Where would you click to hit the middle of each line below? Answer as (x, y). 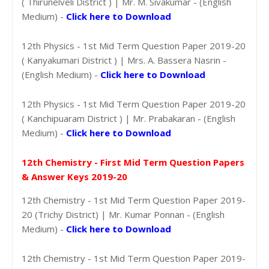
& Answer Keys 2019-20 (74, 176)
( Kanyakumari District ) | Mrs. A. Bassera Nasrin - (124, 60)
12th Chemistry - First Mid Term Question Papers (133, 162)
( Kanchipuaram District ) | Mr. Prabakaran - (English (128, 118)
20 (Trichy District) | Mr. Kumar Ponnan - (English (123, 214)
